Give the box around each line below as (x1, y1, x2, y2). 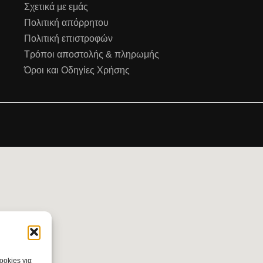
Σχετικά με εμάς (23, 1, 88, 12)
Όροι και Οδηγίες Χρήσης (23, 65, 130, 75)
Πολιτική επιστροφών (23, 33, 113, 43)
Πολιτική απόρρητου (23, 17, 109, 28)
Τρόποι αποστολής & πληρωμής (23, 49, 159, 59)
